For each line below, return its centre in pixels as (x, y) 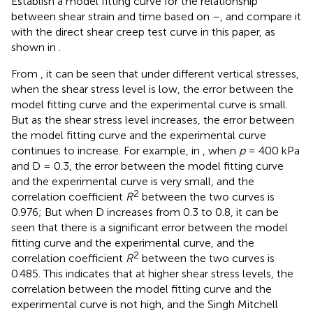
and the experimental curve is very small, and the (133, 181)
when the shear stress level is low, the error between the (152, 89)
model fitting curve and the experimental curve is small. (150, 104)
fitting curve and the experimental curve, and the (133, 242)
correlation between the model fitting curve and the (141, 289)
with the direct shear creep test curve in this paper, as (143, 31)
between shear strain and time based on (112, 16)
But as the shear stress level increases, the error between (153, 119)
